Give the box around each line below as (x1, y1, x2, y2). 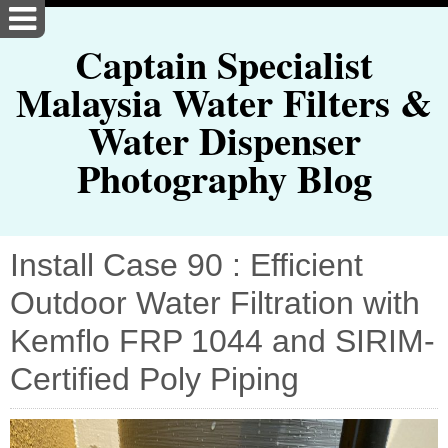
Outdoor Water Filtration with (10, 284, 420, 321)
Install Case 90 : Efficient (10, 246, 363, 283)
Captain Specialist (75, 36, 373, 93)
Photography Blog (76, 150, 372, 207)
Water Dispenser (87, 112, 361, 169)
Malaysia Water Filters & (16, 74, 432, 131)
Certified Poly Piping (10, 360, 299, 397)
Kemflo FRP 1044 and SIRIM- (10, 322, 435, 359)
